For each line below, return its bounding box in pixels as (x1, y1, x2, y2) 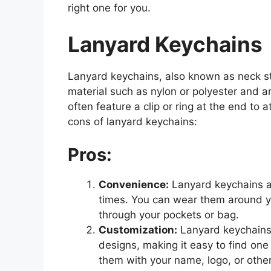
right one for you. (68, 2, 151, 15)
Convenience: (99, 178, 169, 191)
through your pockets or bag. (99, 209, 239, 221)
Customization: (99, 224, 177, 237)
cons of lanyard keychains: (68, 115, 197, 128)
